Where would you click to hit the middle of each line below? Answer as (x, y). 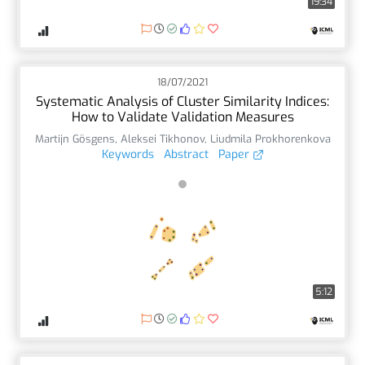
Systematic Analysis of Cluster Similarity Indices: (182, 101)
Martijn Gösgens (75, 139)
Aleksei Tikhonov (162, 139)
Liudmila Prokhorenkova (270, 139)
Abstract (186, 154)
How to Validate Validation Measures (182, 117)
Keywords (128, 154)
